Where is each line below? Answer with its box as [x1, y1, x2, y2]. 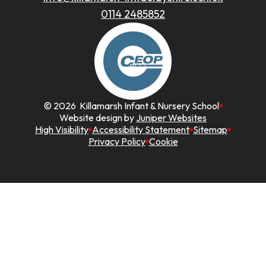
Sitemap [193, 123, 227, 136]
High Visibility [35, 123, 88, 136]
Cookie [148, 135, 178, 148]
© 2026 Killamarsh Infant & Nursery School [43, 100, 219, 112]
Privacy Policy [88, 135, 145, 148]
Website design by [59, 112, 136, 124]
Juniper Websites [136, 112, 207, 124]
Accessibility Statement [92, 123, 189, 136]
